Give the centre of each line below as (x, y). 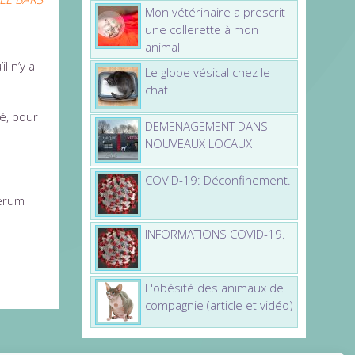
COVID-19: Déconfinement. (218, 179)
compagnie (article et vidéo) (219, 305)
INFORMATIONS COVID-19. (215, 233)
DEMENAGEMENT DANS (206, 126)
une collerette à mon (201, 29)
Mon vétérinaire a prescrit (215, 11)
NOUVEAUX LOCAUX (198, 143)
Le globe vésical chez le (207, 72)
